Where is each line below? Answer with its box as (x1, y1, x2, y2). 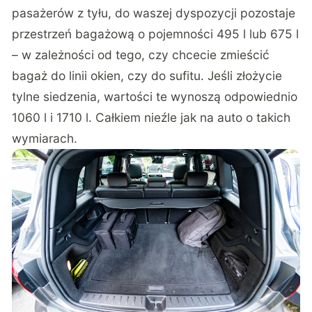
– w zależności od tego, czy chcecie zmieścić (12, 47, 270, 63)
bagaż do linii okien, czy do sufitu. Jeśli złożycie (12, 68, 283, 84)
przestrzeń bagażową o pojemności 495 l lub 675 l (12, 26, 299, 42)
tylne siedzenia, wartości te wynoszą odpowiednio (12, 89, 298, 104)
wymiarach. (12, 131, 78, 146)
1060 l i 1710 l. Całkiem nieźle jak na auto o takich (12, 110, 291, 125)
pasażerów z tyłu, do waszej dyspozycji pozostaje (12, 6, 296, 21)
